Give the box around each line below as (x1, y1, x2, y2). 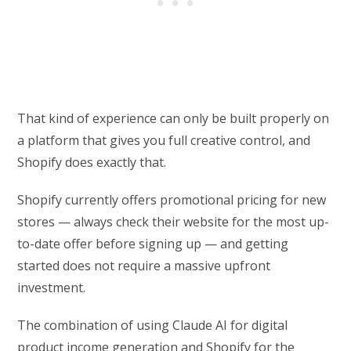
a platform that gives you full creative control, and (17, 132, 311, 150)
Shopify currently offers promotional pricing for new (17, 191, 327, 209)
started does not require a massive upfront (17, 257, 271, 275)
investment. (17, 279, 86, 297)
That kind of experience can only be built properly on (17, 110, 330, 128)
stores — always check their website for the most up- (17, 213, 330, 231)
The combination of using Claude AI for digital (17, 317, 288, 335)
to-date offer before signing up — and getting (17, 235, 289, 253)
